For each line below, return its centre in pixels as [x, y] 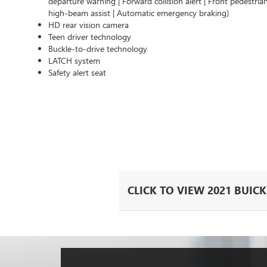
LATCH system [74, 60]
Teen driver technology [90, 37]
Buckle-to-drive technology [98, 49]
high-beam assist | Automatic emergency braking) [139, 13]
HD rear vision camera [89, 25]
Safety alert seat [77, 72]
